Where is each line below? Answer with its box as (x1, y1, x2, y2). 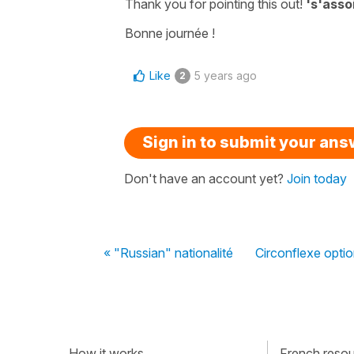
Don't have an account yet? (124, 170, 287, 186)
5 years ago (194, 68, 257, 82)
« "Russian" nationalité (104, 244, 233, 261)
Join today (287, 170, 347, 186)
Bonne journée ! (125, 24, 215, 41)
